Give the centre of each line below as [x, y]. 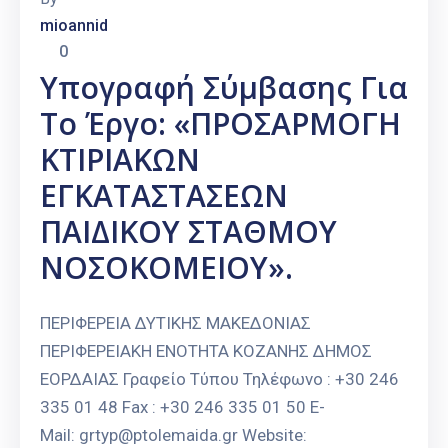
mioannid [74, 26]
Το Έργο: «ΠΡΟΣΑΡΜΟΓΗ [220, 124]
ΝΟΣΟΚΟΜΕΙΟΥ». [166, 268]
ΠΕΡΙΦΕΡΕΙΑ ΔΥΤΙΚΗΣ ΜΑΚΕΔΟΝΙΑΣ [175, 323]
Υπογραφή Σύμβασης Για [224, 88]
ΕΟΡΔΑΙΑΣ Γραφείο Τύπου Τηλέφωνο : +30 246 [219, 379]
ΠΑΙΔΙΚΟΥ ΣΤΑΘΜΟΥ [188, 232]
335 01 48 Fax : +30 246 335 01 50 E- [182, 407]
